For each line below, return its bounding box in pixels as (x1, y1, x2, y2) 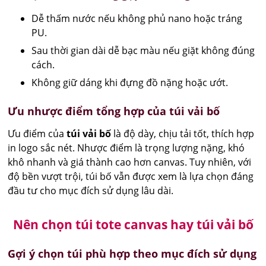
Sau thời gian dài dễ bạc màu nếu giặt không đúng (31, 43, 255, 57)
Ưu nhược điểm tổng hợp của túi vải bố (8, 103, 220, 118)
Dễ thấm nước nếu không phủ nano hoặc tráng (31, 11, 243, 25)
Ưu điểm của (8, 126, 67, 140)
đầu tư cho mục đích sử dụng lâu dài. (8, 183, 174, 197)
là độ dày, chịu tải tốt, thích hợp (111, 126, 255, 140)
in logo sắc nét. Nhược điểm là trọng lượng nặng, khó (8, 141, 245, 154)
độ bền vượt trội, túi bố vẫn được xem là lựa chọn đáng (8, 169, 254, 183)
